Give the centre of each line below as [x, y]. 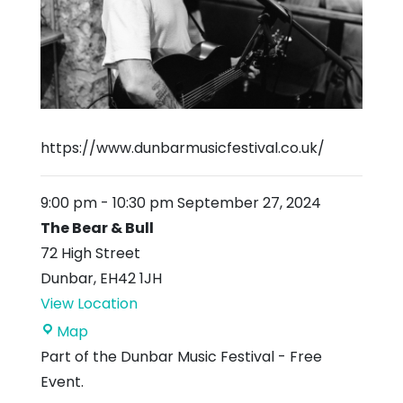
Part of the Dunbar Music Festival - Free [181, 356]
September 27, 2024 [247, 202]
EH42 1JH [131, 278]
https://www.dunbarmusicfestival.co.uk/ [183, 148]
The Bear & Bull [97, 228]
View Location [89, 303]
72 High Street [90, 253]
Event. [62, 381]
